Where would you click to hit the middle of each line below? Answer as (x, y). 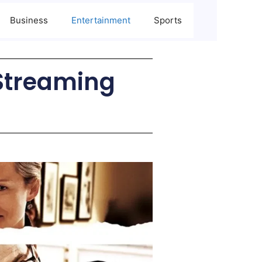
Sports (168, 20)
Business (29, 20)
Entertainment (101, 20)
